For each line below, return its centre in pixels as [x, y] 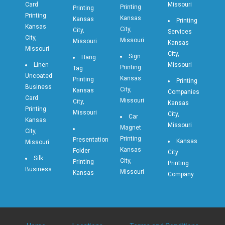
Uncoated [39, 76]
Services [180, 32]
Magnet [131, 128]
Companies [183, 92]
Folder [81, 151]
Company [181, 175]
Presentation [90, 140]
